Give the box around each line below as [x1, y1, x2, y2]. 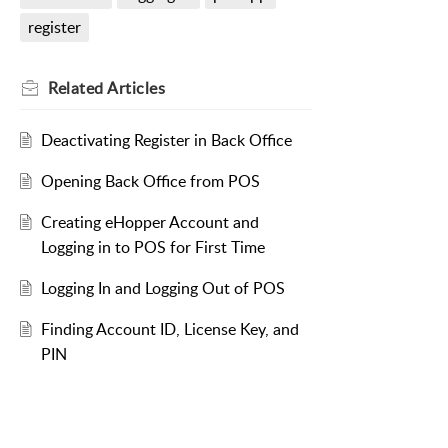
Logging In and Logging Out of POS [40, 277, 285, 300]
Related [48, 77, 107, 100]
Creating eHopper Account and [40, 211, 259, 234]
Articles [107, 77, 165, 100]
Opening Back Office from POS [40, 170, 260, 193]
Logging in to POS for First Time [40, 236, 265, 259]
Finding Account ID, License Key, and [40, 318, 299, 341]
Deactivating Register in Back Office [40, 129, 292, 152]
